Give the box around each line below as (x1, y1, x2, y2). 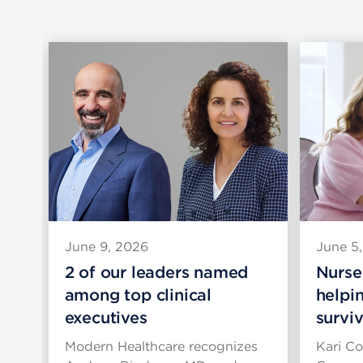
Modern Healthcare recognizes (64, 339, 258, 355)
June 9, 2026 (64, 239, 148, 255)
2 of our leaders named (64, 263, 249, 283)
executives (64, 308, 147, 328)
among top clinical (64, 285, 211, 305)
